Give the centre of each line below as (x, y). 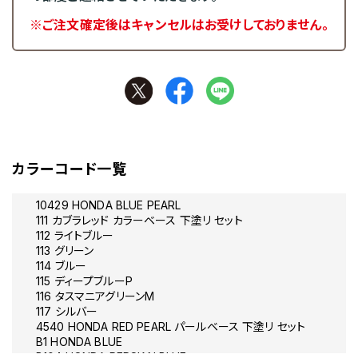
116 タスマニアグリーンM (95, 296)
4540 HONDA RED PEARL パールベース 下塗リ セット (171, 327)
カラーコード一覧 (70, 169)
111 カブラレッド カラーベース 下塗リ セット (139, 221)
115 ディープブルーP (84, 281)
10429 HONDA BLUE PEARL (109, 205)
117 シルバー (67, 312)
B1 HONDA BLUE (79, 342)
